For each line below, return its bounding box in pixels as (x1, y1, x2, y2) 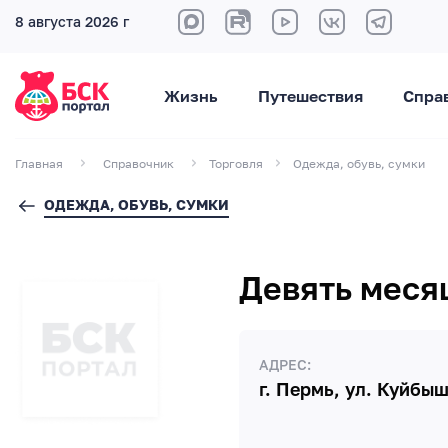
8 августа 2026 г (15, 13, 129, 30)
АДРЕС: (259, 356, 311, 373)
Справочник (103, 156, 174, 171)
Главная (15, 156, 63, 171)
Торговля (209, 156, 263, 171)
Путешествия (257, 86, 363, 106)
